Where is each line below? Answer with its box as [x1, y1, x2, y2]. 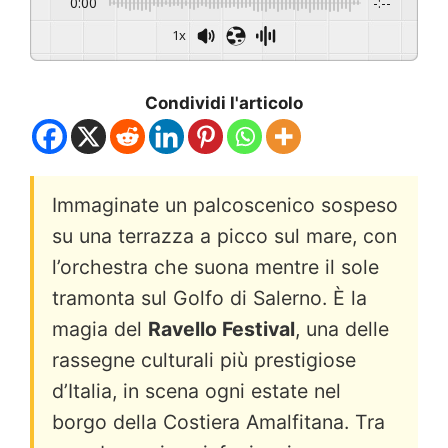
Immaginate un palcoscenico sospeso [52, 192, 398, 217]
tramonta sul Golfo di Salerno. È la [52, 285, 367, 310]
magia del [52, 316, 148, 341]
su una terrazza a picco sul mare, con [52, 223, 397, 248]
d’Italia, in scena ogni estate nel [52, 378, 341, 403]
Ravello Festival [148, 316, 295, 341]
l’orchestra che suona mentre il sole [52, 254, 379, 279]
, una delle [295, 316, 389, 341]
